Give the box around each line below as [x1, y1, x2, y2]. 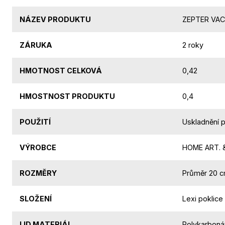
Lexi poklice [182, 194, 223, 203]
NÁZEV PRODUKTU [20, 15, 91, 24]
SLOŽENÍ [20, 194, 52, 203]
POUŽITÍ [20, 117, 51, 126]
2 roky [182, 40, 203, 49]
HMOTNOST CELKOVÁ [20, 66, 102, 75]
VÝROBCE [20, 143, 56, 152]
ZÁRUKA [20, 40, 52, 49]
